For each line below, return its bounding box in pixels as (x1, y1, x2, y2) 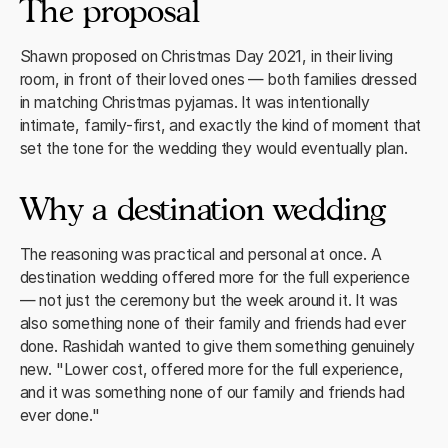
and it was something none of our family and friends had (19, 382, 405, 402)
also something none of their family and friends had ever (19, 313, 406, 333)
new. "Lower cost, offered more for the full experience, (19, 359, 404, 379)
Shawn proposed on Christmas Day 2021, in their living (19, 46, 394, 66)
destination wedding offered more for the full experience (19, 267, 410, 287)
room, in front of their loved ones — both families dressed (19, 69, 417, 89)
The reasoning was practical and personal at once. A (19, 244, 382, 264)
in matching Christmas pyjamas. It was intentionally (19, 92, 370, 112)
